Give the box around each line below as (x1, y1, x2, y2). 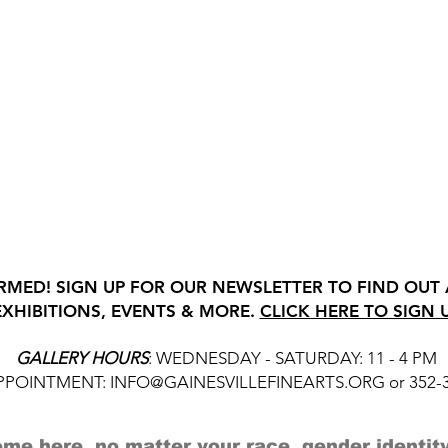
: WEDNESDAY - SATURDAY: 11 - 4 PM (148, 348, 437, 369)
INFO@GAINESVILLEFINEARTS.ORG (110, 372, 385, 393)
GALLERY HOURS (16, 348, 148, 369)
